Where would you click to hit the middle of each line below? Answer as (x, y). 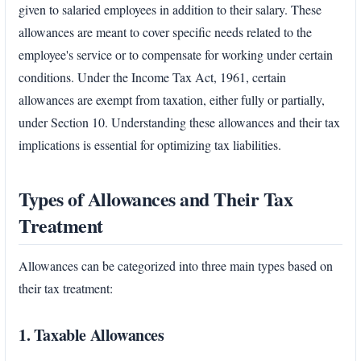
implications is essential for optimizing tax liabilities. (150, 144)
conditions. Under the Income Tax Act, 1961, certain (152, 77)
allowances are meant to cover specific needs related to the (165, 31)
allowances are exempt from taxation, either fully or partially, (172, 99)
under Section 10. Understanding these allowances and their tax (179, 122)
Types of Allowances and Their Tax (156, 198)
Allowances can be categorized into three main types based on (176, 265)
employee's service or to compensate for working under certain (176, 54)
